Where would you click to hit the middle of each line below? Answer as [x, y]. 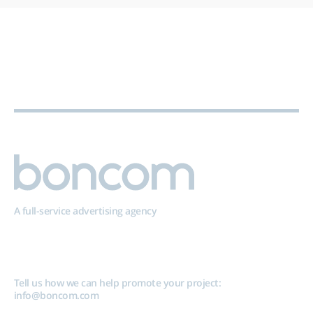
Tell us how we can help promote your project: [117, 282]
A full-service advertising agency [85, 210]
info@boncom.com [56, 295]
